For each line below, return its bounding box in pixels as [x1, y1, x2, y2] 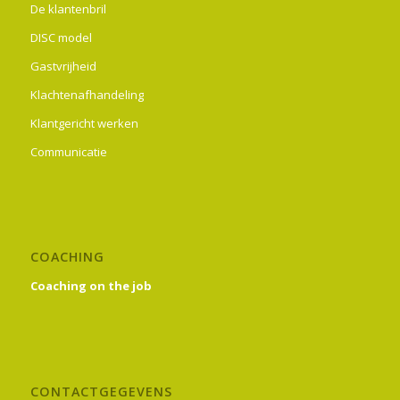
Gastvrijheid [29, 58, 96, 75]
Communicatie [29, 144, 107, 161]
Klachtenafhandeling [29, 87, 144, 104]
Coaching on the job [29, 277, 152, 294]
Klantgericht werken [29, 115, 138, 132]
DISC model [29, 29, 92, 46]
